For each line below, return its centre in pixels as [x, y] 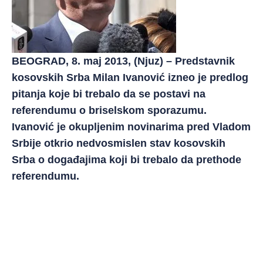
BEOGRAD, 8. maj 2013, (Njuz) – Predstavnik [123, 61]
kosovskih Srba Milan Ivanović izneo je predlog [130, 77]
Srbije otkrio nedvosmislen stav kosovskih [119, 143]
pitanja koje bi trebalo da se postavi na [109, 94]
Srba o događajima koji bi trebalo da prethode [127, 160]
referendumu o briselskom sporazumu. [109, 110]
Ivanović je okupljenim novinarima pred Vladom [131, 127]
